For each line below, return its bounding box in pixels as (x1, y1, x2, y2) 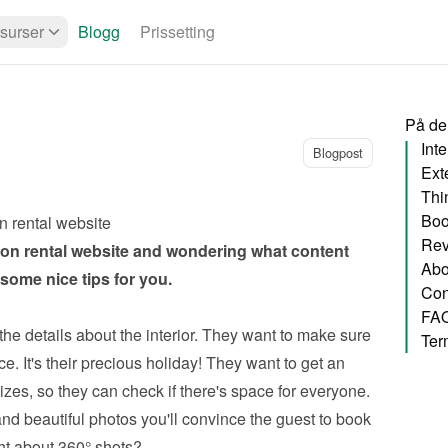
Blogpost (312, 143, 363, 162)
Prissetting (140, 20, 215, 43)
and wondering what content (128, 239, 349, 262)
